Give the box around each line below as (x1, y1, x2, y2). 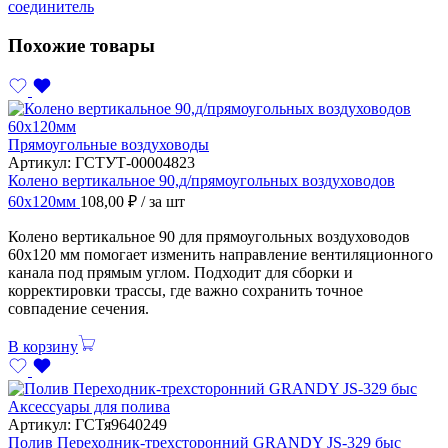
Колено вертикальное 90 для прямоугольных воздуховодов (8, 227, 410, 245)
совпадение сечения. (8, 299, 149, 317)
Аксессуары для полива (8, 397, 170, 415)
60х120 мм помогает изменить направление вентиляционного (8, 245, 433, 263)
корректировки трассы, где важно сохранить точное (8, 281, 363, 299)
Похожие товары (8, 35, 155, 57)
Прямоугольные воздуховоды (8, 135, 209, 153)
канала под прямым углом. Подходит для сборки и (8, 263, 353, 281)
